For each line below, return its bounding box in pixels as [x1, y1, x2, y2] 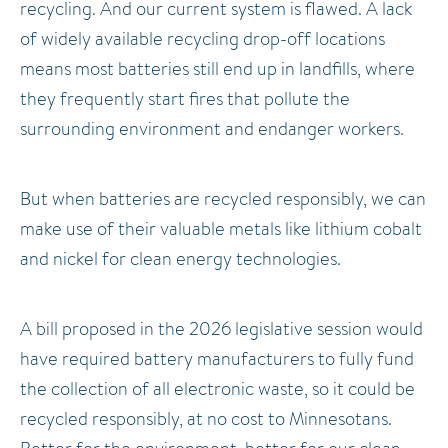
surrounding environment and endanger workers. [20, 117, 408, 140]
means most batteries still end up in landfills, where [20, 57, 415, 80]
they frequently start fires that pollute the [20, 87, 350, 110]
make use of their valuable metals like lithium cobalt [20, 217, 422, 240]
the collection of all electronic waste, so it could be [20, 377, 415, 400]
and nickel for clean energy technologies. [20, 247, 345, 270]
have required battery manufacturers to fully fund [20, 347, 414, 370]
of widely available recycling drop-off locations [20, 27, 385, 50]
